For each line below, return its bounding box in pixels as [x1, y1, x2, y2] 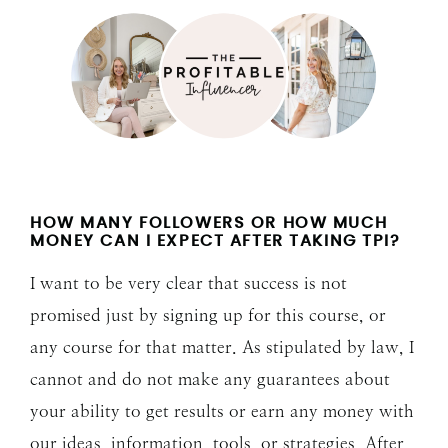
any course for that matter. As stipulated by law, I [30, 337, 414, 358]
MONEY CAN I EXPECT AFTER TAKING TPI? [30, 233, 401, 250]
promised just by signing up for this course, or [30, 305, 386, 326]
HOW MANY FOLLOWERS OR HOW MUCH [30, 215, 388, 232]
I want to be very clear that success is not [30, 273, 347, 294]
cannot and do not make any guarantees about [30, 369, 390, 390]
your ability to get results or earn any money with [30, 401, 414, 422]
